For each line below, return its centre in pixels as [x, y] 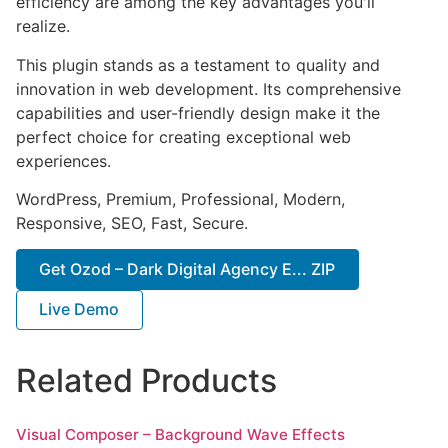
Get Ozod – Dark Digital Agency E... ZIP [187, 268]
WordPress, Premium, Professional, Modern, [180, 198]
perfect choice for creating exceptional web [183, 136]
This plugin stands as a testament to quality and [198, 64]
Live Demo [79, 309]
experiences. [63, 160]
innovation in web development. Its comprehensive [208, 88]
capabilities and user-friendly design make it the [198, 112]
